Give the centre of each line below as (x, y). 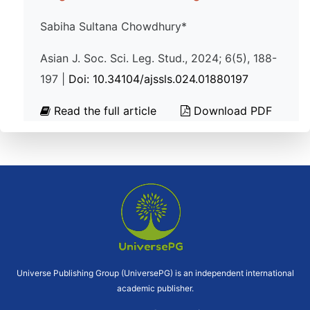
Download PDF (231, 111)
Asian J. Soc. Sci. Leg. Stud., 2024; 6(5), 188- (158, 58)
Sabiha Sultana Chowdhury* (113, 26)
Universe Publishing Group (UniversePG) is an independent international (155, 273)
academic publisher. (155, 288)
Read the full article (105, 111)
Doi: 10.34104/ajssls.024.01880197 (158, 79)
